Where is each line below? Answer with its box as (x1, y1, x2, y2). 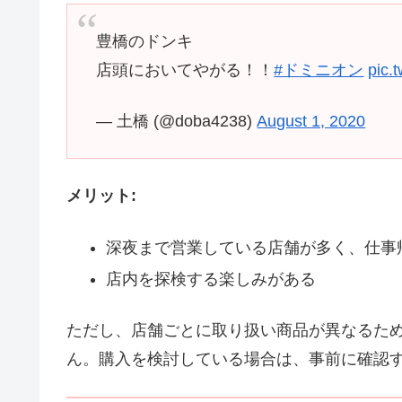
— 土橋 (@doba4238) (96, 112, 258, 131)
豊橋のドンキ (96, 31, 194, 50)
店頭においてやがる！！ (96, 60, 275, 79)
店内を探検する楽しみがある (105, 270, 316, 289)
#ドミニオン (274, 60, 364, 79)
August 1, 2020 (257, 112, 366, 131)
